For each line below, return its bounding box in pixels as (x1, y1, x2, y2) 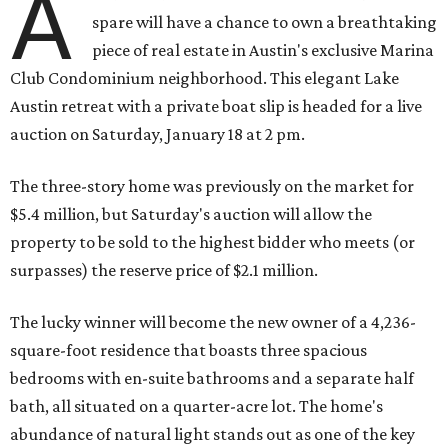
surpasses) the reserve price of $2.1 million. (10, 260, 318, 281)
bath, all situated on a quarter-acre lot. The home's (10, 396, 383, 417)
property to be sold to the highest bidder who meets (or (10, 232, 415, 253)
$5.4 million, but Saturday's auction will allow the (10, 204, 372, 225)
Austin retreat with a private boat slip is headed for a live (10, 96, 422, 117)
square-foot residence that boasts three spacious (10, 340, 367, 361)
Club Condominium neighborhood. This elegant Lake (10, 68, 399, 89)
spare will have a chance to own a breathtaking (92, 12, 438, 33)
